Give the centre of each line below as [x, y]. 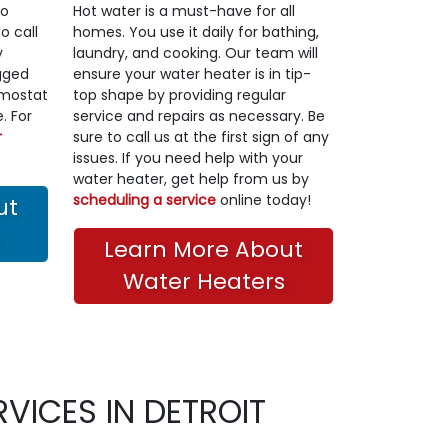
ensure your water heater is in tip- [192, 73]
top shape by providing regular [179, 94]
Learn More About [203, 249]
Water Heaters [203, 281]
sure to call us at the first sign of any [201, 136]
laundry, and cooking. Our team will [195, 52]
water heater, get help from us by [191, 178]
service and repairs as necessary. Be [199, 115]
